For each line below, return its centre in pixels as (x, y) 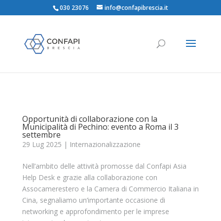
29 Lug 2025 (42, 144)
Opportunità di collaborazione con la (90, 119)
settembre (41, 135)
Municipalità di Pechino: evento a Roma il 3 (100, 127)
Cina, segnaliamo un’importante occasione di (93, 200)
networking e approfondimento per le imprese (95, 211)
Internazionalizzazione (105, 144)
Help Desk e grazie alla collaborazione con (90, 177)
